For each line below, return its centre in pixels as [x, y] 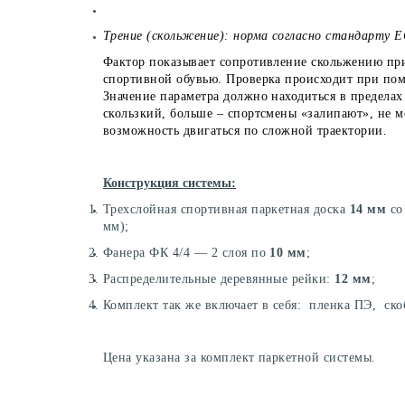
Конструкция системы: [170, 183]
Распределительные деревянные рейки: [219, 278]
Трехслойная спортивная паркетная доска [226, 209]
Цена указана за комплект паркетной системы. [240, 357]
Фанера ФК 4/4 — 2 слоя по [187, 252]
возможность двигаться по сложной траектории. [245, 130]
